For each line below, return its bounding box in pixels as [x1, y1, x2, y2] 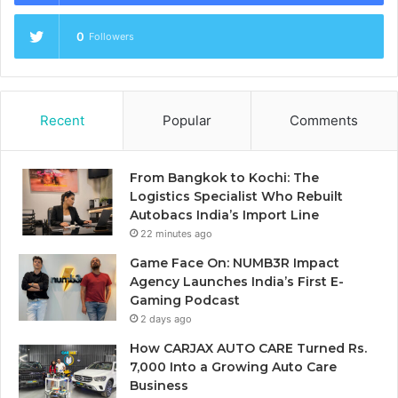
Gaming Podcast [130, 291, 240, 308]
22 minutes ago [140, 227, 212, 240]
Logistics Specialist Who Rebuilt [130, 187, 343, 204]
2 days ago [140, 312, 192, 325]
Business [130, 377, 188, 394]
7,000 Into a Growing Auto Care [130, 358, 337, 375]
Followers [89, 29, 134, 43]
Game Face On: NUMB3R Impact [130, 254, 339, 271]
